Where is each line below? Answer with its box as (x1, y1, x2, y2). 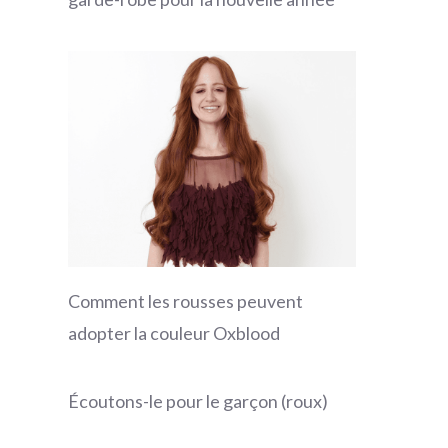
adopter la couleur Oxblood (68, 322, 280, 345)
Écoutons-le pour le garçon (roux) (68, 390, 328, 413)
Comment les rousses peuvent (68, 290, 303, 313)
